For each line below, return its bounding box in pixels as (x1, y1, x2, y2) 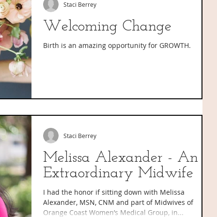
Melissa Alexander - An (43, 150, 198, 166)
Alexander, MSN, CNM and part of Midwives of (43, 197, 193, 207)
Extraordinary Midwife (43, 165, 193, 181)
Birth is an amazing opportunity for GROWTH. (43, 40, 191, 50)
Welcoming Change (43, 18, 171, 34)
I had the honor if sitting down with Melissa (43, 187, 185, 197)
